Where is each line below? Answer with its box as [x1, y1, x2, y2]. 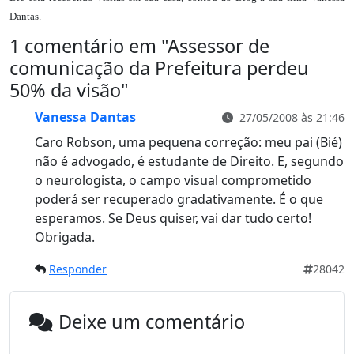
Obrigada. [35, 228, 95, 246]
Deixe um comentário [58, 308, 245, 334]
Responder [49, 261, 107, 277]
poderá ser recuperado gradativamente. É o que [35, 190, 323, 208]
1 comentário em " [9, 32, 168, 58]
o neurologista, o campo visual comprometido [35, 171, 311, 189]
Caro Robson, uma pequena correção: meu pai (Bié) [35, 133, 342, 151]
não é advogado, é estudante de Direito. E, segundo [35, 152, 344, 170]
